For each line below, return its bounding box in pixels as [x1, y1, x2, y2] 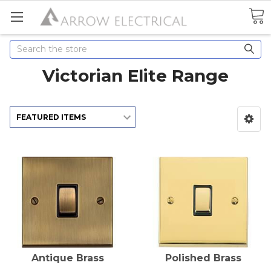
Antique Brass [31, 252, 104, 264]
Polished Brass [165, 252, 241, 264]
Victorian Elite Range [42, 65, 229, 86]
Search [10, 40, 39, 51]
